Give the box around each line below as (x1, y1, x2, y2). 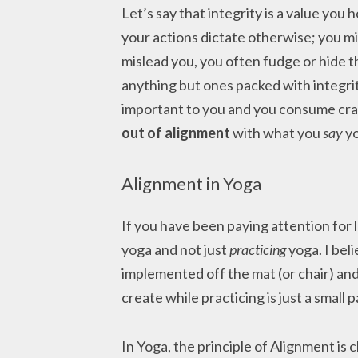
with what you (233, 123, 323, 141)
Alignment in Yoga (121, 173, 261, 195)
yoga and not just (121, 240, 229, 258)
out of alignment (121, 123, 233, 141)
